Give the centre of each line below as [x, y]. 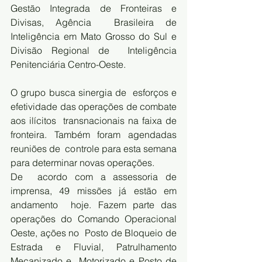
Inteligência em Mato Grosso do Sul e [94, 36]
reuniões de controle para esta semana [94, 148]
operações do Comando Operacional [94, 218]
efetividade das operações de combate [94, 106]
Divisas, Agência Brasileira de [94, 22]
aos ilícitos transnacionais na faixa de [94, 120]
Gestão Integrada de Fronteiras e [94, 8]
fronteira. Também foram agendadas [94, 134]
